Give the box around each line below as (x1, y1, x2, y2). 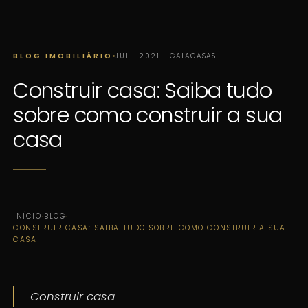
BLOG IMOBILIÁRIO (13, 51, 113, 60)
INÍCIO (13, 210, 42, 221)
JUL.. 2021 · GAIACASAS (114, 51, 217, 60)
